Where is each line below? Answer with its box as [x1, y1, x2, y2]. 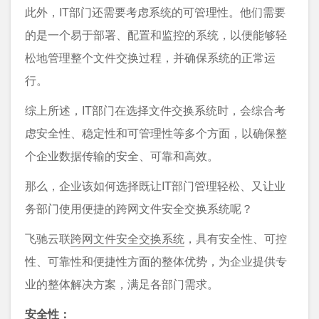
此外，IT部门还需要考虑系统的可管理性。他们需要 [25, 3, 286, 20]
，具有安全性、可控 [184, 229, 287, 246]
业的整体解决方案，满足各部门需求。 [25, 275, 219, 292]
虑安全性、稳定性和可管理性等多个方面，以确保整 [25, 124, 287, 141]
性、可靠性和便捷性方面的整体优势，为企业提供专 [25, 252, 287, 269]
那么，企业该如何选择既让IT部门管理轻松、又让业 [25, 177, 286, 194]
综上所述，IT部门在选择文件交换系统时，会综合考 [25, 101, 286, 118]
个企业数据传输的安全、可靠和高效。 [25, 147, 219, 164]
